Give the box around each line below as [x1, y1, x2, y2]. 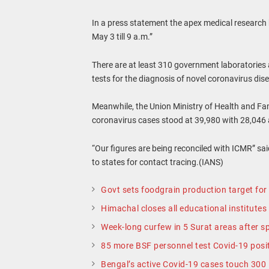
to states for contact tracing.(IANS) [92, 157, 224, 168]
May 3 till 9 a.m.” [92, 31, 153, 41]
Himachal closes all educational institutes [101, 203, 267, 213]
